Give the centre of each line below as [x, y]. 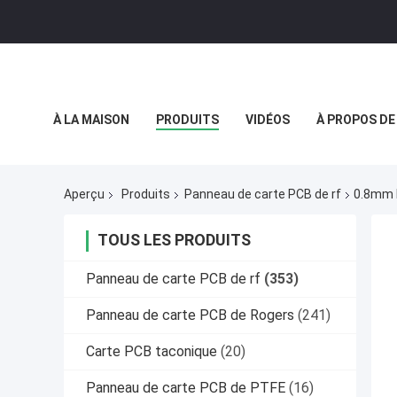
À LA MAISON [91, 120]
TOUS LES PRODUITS [174, 240]
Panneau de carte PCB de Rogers [190, 315]
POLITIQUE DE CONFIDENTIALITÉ [151, 160]
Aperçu [84, 195]
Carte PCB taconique [152, 352]
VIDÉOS [268, 120]
